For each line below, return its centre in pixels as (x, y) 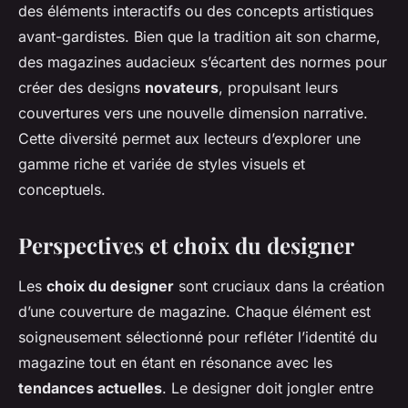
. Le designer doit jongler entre (268, 388)
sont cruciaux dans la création (279, 286)
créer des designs (82, 88)
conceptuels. (62, 190)
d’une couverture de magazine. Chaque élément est (194, 312)
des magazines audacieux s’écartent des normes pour (203, 62)
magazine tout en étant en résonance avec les (175, 363)
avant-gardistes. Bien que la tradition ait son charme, (199, 37)
